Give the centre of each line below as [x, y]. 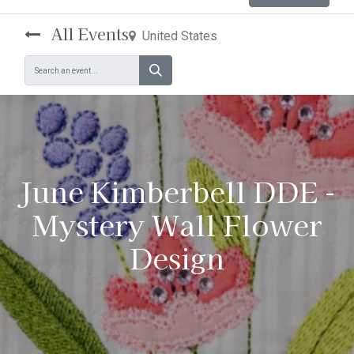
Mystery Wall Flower [177, 224]
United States [180, 36]
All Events [88, 34]
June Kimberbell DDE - [177, 191]
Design [177, 258]
